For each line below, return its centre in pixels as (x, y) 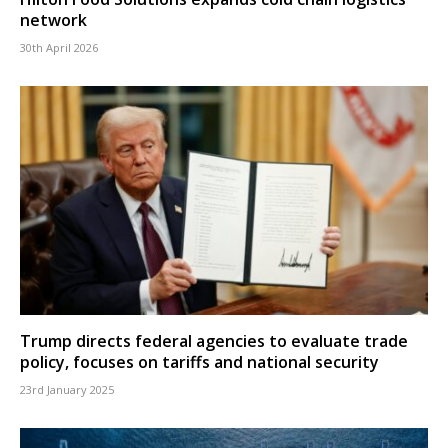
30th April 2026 (59, 47)
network (53, 19)
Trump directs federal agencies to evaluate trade (214, 341)
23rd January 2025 (67, 390)
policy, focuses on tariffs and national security (199, 362)
